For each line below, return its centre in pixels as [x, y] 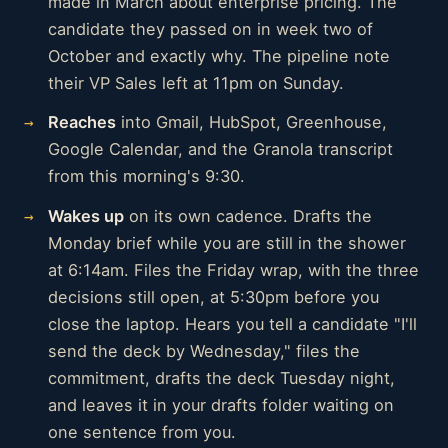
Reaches [82, 122]
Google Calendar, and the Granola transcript [220, 149]
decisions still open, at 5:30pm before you [213, 297]
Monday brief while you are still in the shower [227, 243]
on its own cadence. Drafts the [248, 216]
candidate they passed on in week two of [210, 28]
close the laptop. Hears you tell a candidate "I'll [232, 324]
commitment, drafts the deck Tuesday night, [221, 378]
